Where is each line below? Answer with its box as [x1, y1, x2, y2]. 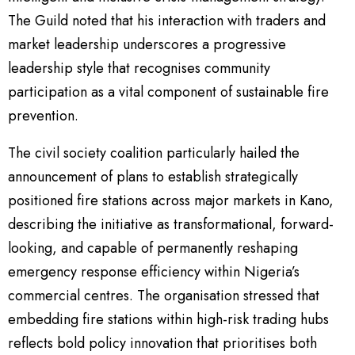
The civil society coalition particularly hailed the [8, 143, 300, 163]
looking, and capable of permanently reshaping [8, 238, 298, 258]
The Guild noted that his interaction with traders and [8, 10, 326, 31]
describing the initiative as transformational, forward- [8, 214, 334, 235]
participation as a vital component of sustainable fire [8, 82, 329, 102]
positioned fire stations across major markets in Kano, [8, 190, 334, 211]
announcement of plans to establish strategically [8, 166, 298, 187]
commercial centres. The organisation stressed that [8, 285, 319, 306]
